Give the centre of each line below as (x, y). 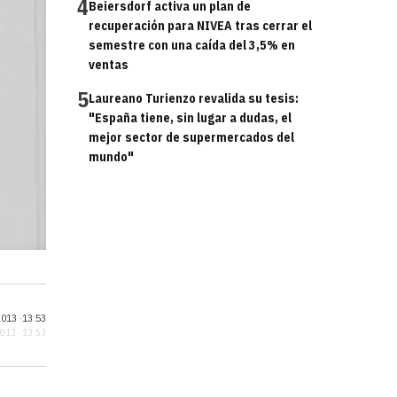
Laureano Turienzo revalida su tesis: (194, 98)
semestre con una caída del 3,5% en (192, 45)
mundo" (111, 157)
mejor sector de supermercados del (191, 137)
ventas (109, 65)
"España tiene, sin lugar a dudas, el (190, 118)
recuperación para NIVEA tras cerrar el (200, 26)
